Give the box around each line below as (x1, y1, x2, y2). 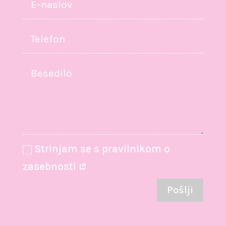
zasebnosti (23, 160, 79, 173)
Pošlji (167, 184, 194, 196)
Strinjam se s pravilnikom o (35, 143, 171, 155)
